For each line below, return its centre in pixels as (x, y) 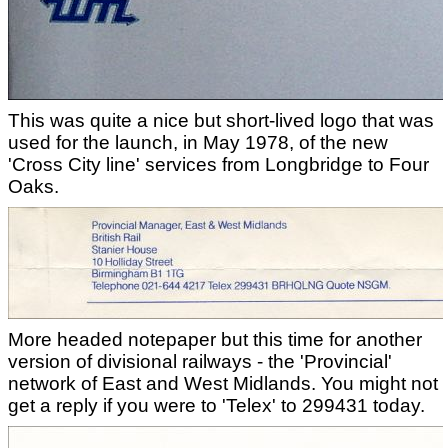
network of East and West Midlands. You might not (223, 383)
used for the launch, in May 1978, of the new (198, 142)
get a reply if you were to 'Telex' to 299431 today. (216, 405)
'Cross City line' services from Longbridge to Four (218, 164)
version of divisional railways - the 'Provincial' (200, 361)
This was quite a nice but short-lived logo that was (221, 120)
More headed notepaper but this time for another (215, 339)
